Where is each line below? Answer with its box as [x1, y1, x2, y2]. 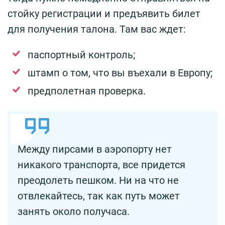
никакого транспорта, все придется [18, 158, 185, 171]
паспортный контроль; [28, 48, 135, 61]
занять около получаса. [18, 205, 130, 217]
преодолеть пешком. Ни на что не [18, 174, 179, 186]
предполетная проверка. [28, 84, 146, 97]
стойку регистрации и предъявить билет [8, 7, 200, 20]
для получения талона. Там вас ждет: [8, 23, 186, 35]
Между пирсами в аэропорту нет [18, 143, 172, 155]
